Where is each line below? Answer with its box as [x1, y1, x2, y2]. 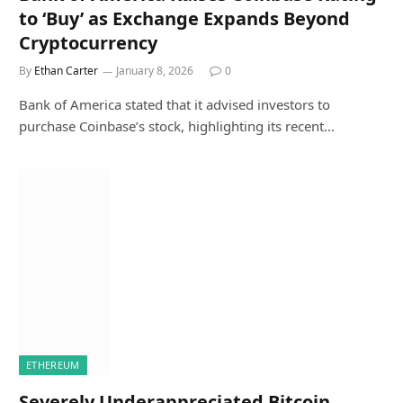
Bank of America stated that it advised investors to [19, 94, 330, 113]
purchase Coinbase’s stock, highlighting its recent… [19, 116, 335, 135]
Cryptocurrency [19, 30, 157, 55]
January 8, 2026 [116, 62, 193, 78]
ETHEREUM [26, 357, 80, 372]
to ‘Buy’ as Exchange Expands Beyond [19, 5, 350, 31]
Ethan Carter [34, 62, 98, 78]
